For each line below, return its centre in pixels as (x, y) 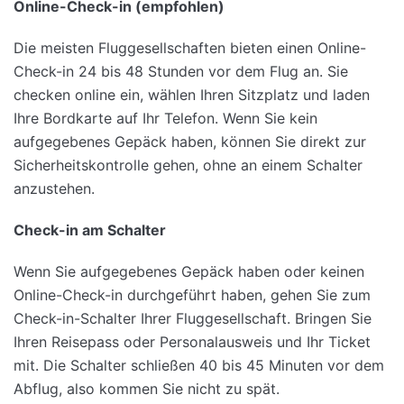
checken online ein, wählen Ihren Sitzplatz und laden (192, 95)
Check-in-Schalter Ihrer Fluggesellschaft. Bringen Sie (193, 319)
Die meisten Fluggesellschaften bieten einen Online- (190, 48)
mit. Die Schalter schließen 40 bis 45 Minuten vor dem (199, 366)
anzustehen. (54, 189)
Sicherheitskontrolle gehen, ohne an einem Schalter (188, 165)
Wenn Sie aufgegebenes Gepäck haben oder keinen (189, 272)
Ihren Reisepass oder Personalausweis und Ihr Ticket (192, 342)
